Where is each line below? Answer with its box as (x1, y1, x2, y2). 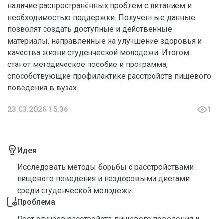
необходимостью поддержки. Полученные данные (7, 13, 195, 22)
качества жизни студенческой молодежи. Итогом (7, 48, 189, 57)
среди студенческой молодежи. (17, 186, 133, 195)
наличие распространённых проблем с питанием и (7, 1, 192, 10)
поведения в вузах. (7, 83, 78, 92)
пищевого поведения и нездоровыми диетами (17, 174, 190, 183)
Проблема (17, 197, 55, 207)
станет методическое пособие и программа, (7, 60, 168, 69)
